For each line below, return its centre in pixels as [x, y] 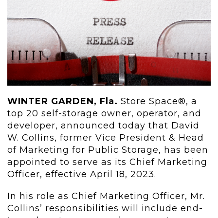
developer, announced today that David [103, 126]
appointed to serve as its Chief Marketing [107, 162]
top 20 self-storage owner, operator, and [104, 114]
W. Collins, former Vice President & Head [106, 138]
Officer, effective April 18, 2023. [82, 174]
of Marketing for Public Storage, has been [108, 150]
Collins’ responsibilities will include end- [105, 209]
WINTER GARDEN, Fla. [63, 101]
